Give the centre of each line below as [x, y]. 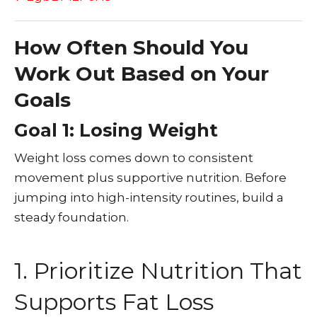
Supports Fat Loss [114, 302]
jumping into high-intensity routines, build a [149, 197]
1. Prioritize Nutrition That [158, 271]
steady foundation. [71, 217]
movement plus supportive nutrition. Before [150, 178]
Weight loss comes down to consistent [134, 158]
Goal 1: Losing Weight [116, 130]
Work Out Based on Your [142, 74]
